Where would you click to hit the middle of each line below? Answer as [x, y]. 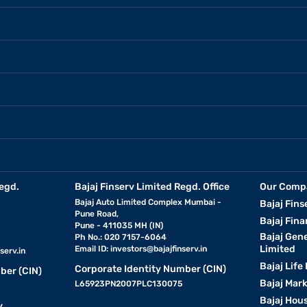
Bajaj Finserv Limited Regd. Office [152, 187]
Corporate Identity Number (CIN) [151, 269]
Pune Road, [97, 214]
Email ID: [93, 249]
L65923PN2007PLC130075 [129, 284]
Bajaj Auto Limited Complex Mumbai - [148, 202]
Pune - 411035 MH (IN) [119, 225]
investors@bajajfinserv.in [159, 249]
